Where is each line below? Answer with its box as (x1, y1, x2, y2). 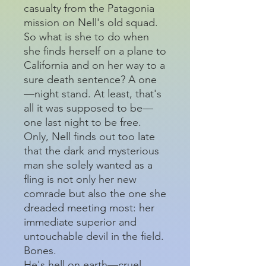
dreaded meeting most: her (24, 201, 154, 214)
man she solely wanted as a (24, 158, 153, 172)
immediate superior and (24, 215, 137, 229)
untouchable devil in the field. (24, 229, 164, 243)
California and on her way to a (24, 58, 165, 72)
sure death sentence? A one (24, 72, 157, 86)
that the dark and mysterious (24, 144, 159, 157)
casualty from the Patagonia (24, 1, 154, 15)
